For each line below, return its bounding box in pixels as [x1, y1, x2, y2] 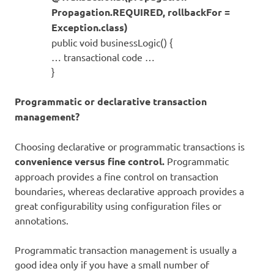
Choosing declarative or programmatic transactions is [15, 139, 245, 152]
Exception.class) [51, 20, 128, 34]
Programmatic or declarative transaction [15, 94, 207, 108]
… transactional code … [51, 50, 155, 63]
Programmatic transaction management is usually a [15, 243, 237, 256]
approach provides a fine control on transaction [15, 169, 218, 182]
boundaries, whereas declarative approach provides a [15, 184, 244, 197]
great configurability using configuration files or [15, 199, 221, 212]
